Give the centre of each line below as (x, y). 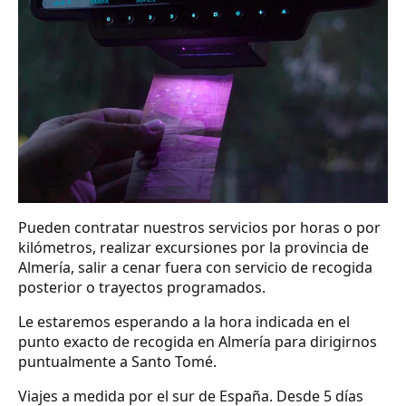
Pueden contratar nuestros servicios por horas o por (199, 227)
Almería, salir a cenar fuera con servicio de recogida (195, 267)
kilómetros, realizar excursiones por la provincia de (193, 247)
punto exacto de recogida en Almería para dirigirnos (198, 341)
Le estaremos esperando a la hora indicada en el (184, 321)
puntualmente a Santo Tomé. (117, 361)
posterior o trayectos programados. (142, 287)
